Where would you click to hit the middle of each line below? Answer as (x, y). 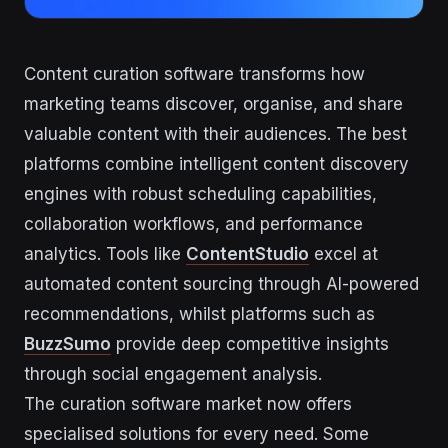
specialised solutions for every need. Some (196, 434)
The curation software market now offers (188, 404)
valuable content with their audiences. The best (215, 134)
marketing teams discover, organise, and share (213, 104)
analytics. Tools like (105, 254)
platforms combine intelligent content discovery (216, 164)
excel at (343, 254)
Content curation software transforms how (194, 74)
